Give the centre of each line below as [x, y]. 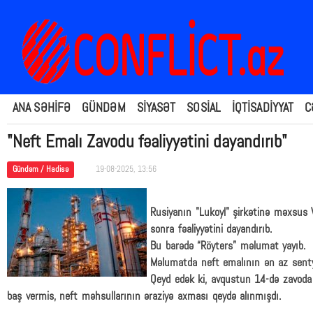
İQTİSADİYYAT [263, 109]
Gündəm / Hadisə [41, 170]
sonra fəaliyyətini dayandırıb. [211, 230]
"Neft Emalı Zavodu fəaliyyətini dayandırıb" [147, 143]
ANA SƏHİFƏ [42, 109]
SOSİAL [204, 109]
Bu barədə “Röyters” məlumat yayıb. [228, 247]
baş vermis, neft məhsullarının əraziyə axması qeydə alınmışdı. [144, 297]
